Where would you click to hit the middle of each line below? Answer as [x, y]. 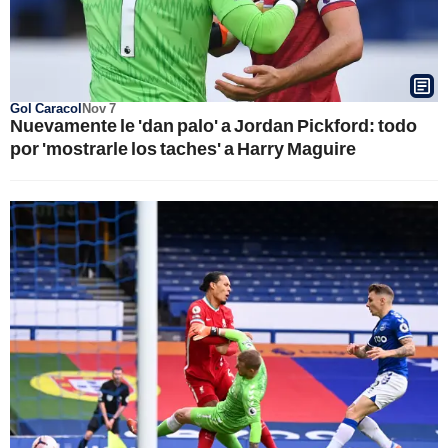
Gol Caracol [46, 108]
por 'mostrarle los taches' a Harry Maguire [183, 148]
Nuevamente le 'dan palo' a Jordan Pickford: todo [213, 125]
